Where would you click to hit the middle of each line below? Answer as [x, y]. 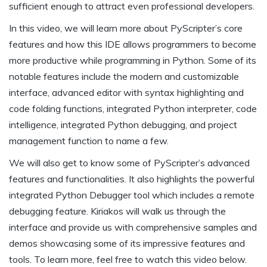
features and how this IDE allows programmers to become [133, 44]
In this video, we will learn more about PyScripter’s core [126, 28]
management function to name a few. [89, 141]
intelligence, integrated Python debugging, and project [123, 125]
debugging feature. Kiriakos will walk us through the [117, 211]
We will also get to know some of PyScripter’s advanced [129, 163]
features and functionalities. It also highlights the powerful [132, 179]
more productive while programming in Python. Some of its [133, 60]
